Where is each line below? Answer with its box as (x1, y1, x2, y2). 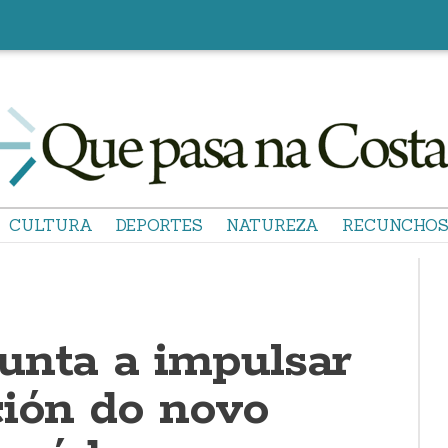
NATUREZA (226, 215, 319, 235)
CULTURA (9, 215, 93, 235)
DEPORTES (116, 215, 203, 235)
